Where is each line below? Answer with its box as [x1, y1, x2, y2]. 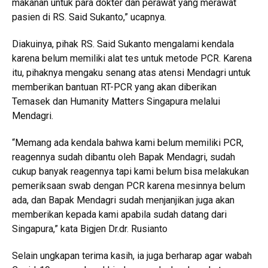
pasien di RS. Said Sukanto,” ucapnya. [12, 11, 166, 23]
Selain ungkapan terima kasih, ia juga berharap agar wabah [12, 249, 252, 261]
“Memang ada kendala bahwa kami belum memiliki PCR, [12, 136, 243, 148]
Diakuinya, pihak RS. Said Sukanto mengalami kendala [12, 38, 234, 50]
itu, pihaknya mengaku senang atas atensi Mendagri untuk [12, 66, 251, 78]
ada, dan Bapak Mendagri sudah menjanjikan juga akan [12, 194, 234, 206]
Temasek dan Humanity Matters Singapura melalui [12, 95, 220, 107]
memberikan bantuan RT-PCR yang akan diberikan [12, 81, 217, 93]
